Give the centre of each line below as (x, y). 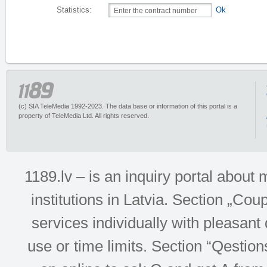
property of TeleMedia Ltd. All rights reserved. (84, 116)
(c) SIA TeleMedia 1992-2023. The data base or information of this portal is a (128, 106)
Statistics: (74, 10)
